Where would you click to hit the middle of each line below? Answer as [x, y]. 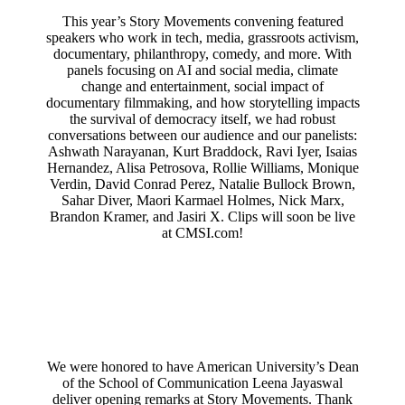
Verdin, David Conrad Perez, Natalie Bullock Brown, [202, 184]
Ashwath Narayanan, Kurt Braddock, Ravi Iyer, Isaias [202, 151]
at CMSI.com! [202, 232]
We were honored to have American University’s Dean [202, 366]
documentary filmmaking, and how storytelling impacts [202, 102]
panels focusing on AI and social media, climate [202, 70]
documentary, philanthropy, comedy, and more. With [202, 53]
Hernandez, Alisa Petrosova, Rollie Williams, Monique [202, 167]
